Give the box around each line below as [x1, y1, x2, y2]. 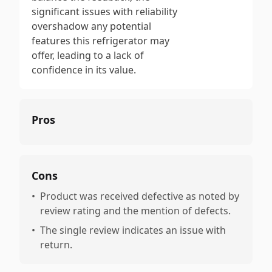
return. [40, 238, 72, 251]
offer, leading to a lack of [32, 49, 144, 62]
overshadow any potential [32, 19, 151, 33]
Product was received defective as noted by [40, 189, 239, 203]
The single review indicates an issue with [40, 223, 226, 237]
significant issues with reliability [32, 5, 177, 18]
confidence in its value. [32, 63, 136, 76]
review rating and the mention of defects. [40, 204, 231, 217]
